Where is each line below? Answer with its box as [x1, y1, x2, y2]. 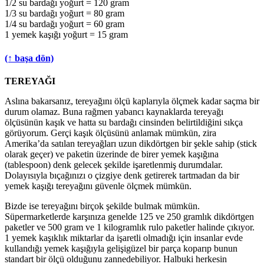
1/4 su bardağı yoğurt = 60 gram [5, 19, 124, 29]
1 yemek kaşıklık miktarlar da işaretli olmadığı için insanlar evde [5, 232, 243, 243]
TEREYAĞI [5, 75, 55, 86]
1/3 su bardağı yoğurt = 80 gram [5, 8, 124, 19]
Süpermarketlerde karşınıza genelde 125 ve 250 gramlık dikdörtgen [5, 211, 254, 222]
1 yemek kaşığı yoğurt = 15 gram [5, 29, 128, 40]
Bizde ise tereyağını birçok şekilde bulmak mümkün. [5, 200, 200, 211]
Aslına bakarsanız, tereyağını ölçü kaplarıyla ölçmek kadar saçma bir [5, 95, 259, 106]
